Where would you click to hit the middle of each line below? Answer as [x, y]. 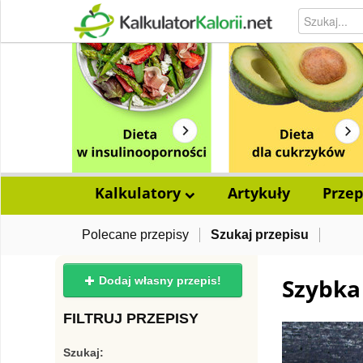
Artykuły [258, 193]
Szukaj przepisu [260, 235]
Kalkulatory [139, 193]
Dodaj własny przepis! [158, 280]
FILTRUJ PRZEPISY [131, 318]
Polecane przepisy [135, 235]
